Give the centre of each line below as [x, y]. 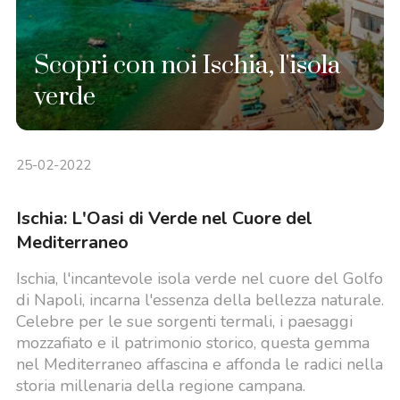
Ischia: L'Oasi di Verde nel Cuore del [164, 218]
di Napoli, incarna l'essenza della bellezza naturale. [200, 300]
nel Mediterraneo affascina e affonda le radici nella [199, 364]
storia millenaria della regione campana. [160, 386]
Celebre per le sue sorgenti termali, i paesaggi [184, 321]
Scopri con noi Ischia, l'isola [187, 66]
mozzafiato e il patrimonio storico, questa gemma [192, 343]
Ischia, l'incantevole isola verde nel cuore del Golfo [199, 279]
